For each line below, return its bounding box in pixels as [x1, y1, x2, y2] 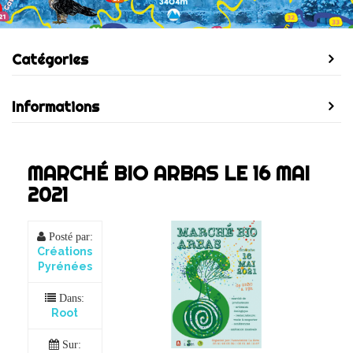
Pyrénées [37, 260, 92, 273]
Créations [37, 245, 93, 258]
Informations [12, 98, 99, 116]
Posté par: [45, 231, 93, 242]
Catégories [12, 50, 88, 69]
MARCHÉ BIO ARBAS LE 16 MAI [28, 161, 310, 185]
